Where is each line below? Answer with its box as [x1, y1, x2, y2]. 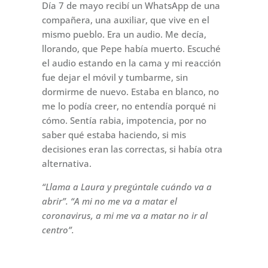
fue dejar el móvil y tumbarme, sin [41, 71, 188, 84]
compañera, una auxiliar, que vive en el [41, 14, 209, 26]
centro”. [41, 224, 74, 236]
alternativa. [41, 157, 92, 170]
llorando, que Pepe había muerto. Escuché [41, 42, 221, 55]
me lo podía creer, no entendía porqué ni [41, 100, 216, 112]
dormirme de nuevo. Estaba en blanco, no [41, 86, 219, 98]
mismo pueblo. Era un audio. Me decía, [41, 28, 206, 41]
